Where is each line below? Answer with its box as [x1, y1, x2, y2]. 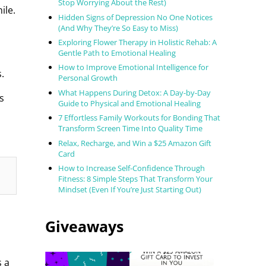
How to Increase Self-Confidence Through [58, 163, 205, 174]
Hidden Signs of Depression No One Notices [58, 11, 213, 23]
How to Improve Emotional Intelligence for [58, 62, 209, 73]
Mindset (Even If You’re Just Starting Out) [58, 184, 202, 195]
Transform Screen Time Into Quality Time [58, 123, 203, 134]
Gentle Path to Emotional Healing [58, 47, 176, 59]
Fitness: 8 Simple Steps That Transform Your [58, 173, 213, 185]
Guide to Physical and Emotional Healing [58, 97, 201, 109]
